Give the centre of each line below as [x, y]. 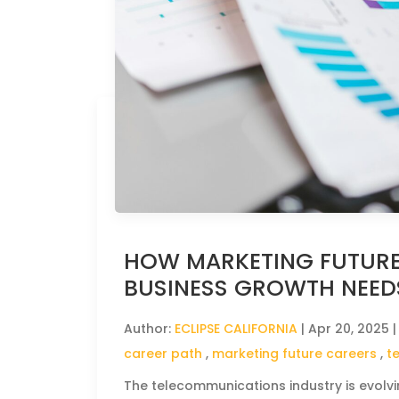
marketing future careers [295, 353]
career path [163, 353]
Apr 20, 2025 [349, 328]
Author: [150, 328]
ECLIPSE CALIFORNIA [236, 328]
